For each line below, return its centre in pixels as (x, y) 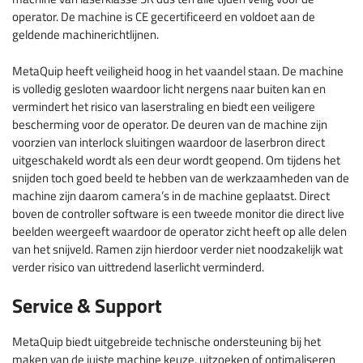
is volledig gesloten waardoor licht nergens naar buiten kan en (169, 88)
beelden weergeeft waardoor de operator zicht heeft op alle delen (179, 231)
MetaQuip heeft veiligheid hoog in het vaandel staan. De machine (178, 70)
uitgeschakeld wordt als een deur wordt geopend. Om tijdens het (176, 160)
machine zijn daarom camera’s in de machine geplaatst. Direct (171, 195)
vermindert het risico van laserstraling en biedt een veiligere (164, 106)
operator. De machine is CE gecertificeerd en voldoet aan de (164, 17)
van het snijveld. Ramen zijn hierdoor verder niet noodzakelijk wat (177, 249)
